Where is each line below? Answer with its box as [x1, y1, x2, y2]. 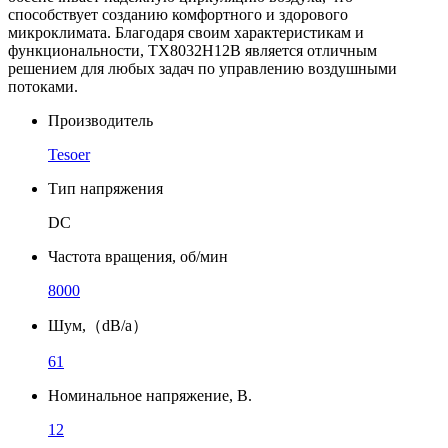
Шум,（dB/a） [48, 316, 148, 334]
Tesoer [48, 145, 90, 163]
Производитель [48, 111, 153, 129]
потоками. [8, 77, 78, 95]
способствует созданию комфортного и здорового [8, 5, 348, 23]
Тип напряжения [48, 179, 163, 197]
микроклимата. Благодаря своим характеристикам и [8, 23, 364, 41]
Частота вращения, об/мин [48, 247, 228, 265]
